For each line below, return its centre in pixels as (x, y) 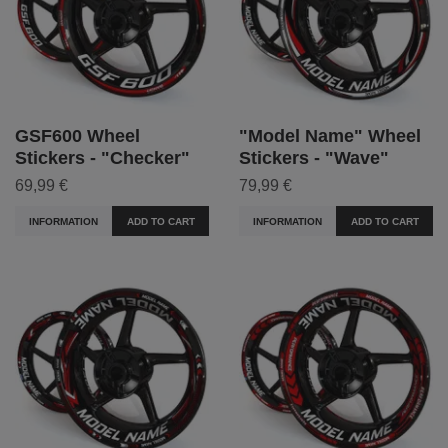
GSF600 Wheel (77, 136)
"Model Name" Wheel (330, 136)
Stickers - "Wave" (314, 158)
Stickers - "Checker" (102, 158)
